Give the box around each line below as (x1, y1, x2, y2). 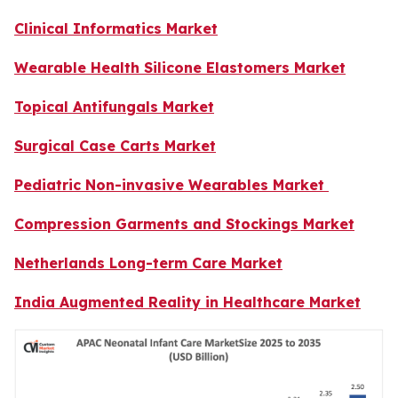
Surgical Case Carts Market (14, 137, 216, 155)
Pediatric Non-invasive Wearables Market (14, 176, 329, 195)
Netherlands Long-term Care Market (14, 254, 283, 273)
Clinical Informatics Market (14, 20, 218, 38)
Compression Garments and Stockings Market (14, 215, 354, 234)
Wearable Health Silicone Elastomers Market (14, 59, 346, 77)
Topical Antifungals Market (14, 98, 214, 116)
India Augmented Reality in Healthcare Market (14, 293, 361, 312)
